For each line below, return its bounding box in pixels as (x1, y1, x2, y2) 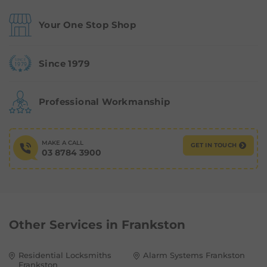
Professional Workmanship (39, 95, 170, 107)
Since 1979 (39, 57, 90, 69)
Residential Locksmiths (18, 250, 111, 260)
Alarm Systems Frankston (143, 250, 245, 260)
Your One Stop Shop (39, 19, 136, 31)
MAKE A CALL (42, 138, 83, 147)
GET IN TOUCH (190, 141, 237, 149)
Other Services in (9, 217, 122, 232)
